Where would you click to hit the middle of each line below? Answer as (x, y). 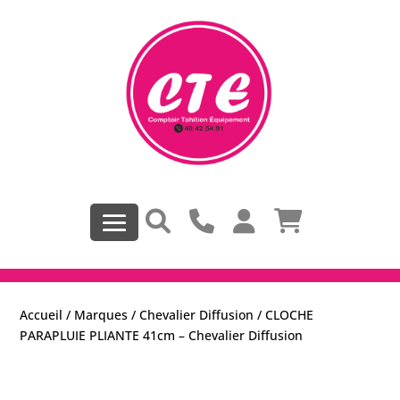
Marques (101, 315)
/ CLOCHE (284, 315)
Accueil (42, 315)
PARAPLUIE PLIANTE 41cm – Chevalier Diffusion (162, 336)
